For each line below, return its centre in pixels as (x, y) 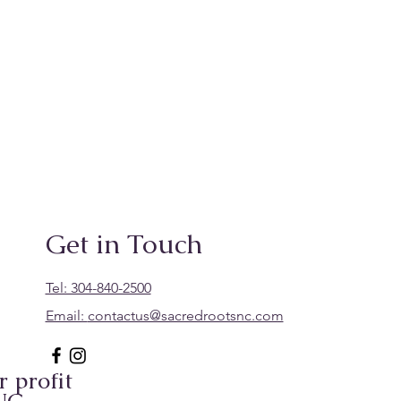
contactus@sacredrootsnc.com (185, 316)
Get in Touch (124, 244)
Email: (66, 316)
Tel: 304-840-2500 (98, 288)
